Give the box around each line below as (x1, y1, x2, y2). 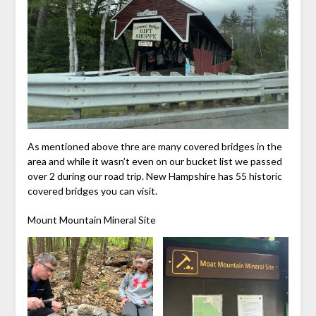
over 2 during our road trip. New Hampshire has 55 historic (27, 170, 282, 183)
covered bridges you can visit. (27, 185, 157, 197)
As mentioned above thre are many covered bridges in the (27, 140, 282, 153)
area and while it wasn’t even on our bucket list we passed (27, 155, 282, 168)
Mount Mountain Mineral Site (27, 214, 156, 226)
